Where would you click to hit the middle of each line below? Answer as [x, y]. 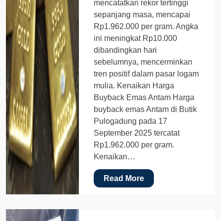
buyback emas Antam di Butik [146, 109]
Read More [124, 178]
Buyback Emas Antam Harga [144, 97]
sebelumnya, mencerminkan [143, 62]
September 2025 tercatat [137, 133]
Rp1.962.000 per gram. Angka [146, 26]
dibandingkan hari [126, 50]
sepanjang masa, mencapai [142, 14]
